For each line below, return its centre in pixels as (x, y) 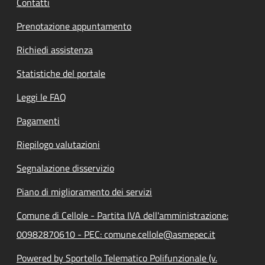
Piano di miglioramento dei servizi (84, 191)
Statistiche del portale (61, 73)
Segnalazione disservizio (65, 168)
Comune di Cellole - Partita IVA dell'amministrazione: (122, 215)
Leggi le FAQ (41, 97)
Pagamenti (38, 120)
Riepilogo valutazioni (58, 144)
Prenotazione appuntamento (74, 26)
